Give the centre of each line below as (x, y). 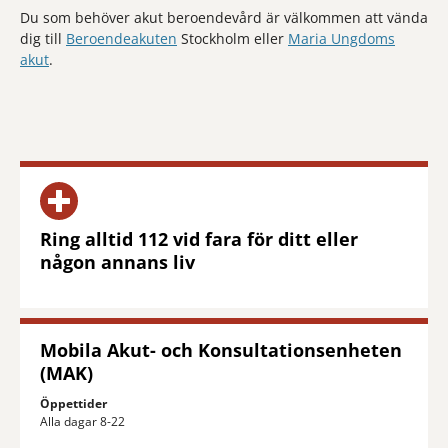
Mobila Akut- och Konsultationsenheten (221, 350)
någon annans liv (117, 262)
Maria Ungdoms (341, 38)
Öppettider (73, 403)
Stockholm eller (232, 38)
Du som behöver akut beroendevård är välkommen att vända (224, 17)
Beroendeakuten (121, 38)
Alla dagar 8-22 (82, 421)
